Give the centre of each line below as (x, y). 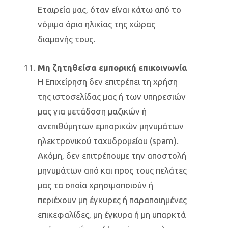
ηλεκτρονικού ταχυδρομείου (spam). (108, 141)
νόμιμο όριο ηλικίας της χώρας (96, 24)
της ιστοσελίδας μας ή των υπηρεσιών (112, 96)
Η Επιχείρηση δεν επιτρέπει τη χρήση (108, 82)
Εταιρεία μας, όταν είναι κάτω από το (109, 9)
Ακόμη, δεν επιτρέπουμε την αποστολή (112, 155)
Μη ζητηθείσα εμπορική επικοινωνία (112, 67)
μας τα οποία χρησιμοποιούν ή (95, 185)
